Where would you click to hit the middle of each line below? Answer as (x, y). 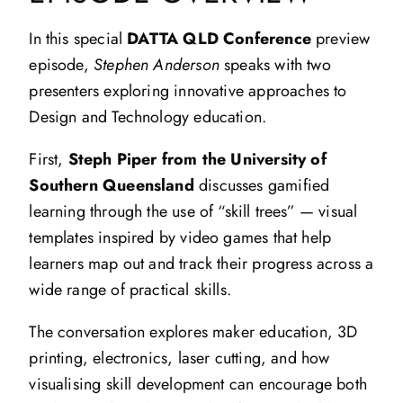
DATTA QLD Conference (219, 38)
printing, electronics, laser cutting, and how (179, 358)
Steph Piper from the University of (197, 159)
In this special (78, 38)
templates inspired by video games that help (180, 237)
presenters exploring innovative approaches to (188, 90)
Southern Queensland (112, 185)
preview (340, 38)
